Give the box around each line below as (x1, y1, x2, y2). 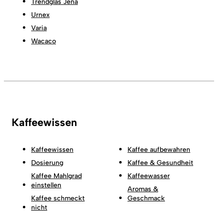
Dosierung (31, 159, 63, 167)
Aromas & (127, 185, 158, 194)
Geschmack (127, 194, 165, 203)
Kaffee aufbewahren (127, 145, 190, 154)
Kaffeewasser (127, 172, 170, 181)
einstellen (31, 181, 61, 190)
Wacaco (31, 37, 56, 46)
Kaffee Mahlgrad (31, 172, 82, 181)
